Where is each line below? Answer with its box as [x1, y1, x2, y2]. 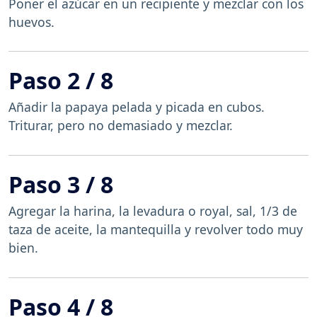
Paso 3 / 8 [8, 168, 113, 200]
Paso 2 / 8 [8, 65, 113, 96]
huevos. [8, 13, 54, 30]
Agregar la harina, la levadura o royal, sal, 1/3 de [8, 202, 297, 219]
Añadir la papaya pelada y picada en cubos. [8, 98, 265, 116]
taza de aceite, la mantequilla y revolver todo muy [8, 220, 303, 238]
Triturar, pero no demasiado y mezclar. [8, 117, 233, 134]
